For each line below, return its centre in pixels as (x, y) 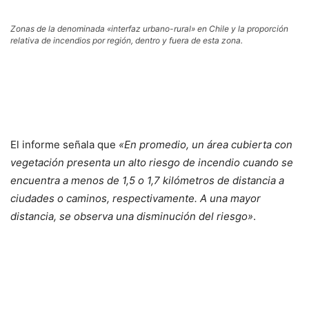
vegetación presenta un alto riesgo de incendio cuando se (152, 162)
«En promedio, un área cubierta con (204, 144)
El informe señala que (63, 144)
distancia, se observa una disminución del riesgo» (132, 216)
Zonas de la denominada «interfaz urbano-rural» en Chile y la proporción (149, 29)
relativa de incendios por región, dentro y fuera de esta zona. (127, 40)
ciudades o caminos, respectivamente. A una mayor (136, 198)
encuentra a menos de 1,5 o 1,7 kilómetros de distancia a (147, 180)
